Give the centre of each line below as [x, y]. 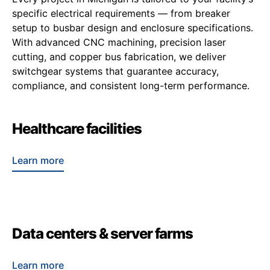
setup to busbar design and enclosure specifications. [133, 28]
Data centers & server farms [102, 233]
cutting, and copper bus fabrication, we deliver [119, 57]
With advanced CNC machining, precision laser [119, 42]
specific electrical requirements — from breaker [121, 14]
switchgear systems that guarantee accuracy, [115, 71]
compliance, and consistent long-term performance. [131, 86]
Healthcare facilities [77, 128]
